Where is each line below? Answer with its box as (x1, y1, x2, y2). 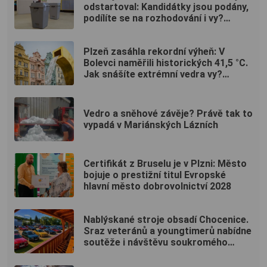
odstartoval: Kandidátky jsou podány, (83, 1, 249, 13)
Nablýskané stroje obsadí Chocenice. (83, 214, 249, 226)
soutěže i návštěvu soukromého (83, 237, 228, 249)
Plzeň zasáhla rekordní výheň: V (83, 46, 225, 58)
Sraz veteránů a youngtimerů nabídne (83, 225, 252, 237)
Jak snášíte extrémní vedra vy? (83, 69, 222, 80)
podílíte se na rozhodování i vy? (83, 13, 223, 24)
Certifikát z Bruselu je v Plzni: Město (83, 158, 247, 170)
